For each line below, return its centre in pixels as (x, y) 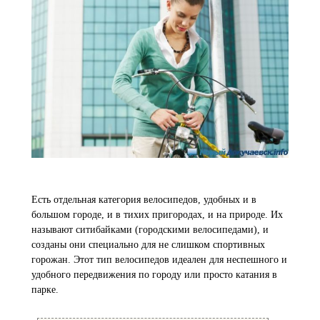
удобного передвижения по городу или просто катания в (154, 274)
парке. (45, 289)
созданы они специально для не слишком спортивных (148, 244)
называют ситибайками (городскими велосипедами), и (150, 229)
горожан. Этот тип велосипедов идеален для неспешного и (159, 259)
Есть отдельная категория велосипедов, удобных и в (144, 199)
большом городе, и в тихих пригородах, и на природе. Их (157, 214)
